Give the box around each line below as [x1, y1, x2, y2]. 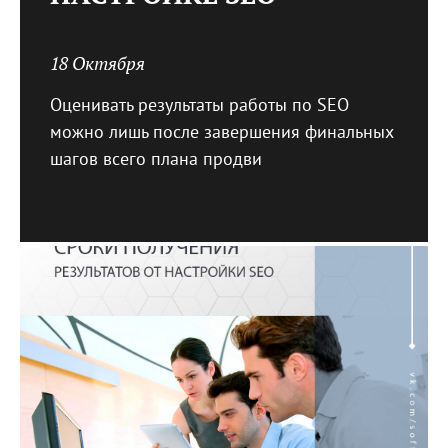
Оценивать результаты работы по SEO [50, 94, 349, 118]
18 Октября [50, 51, 145, 75]
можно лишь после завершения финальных [50, 121, 394, 145]
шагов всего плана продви [50, 148, 262, 172]
